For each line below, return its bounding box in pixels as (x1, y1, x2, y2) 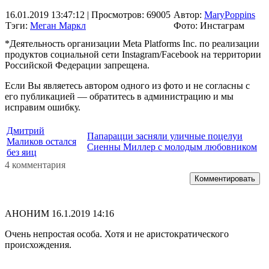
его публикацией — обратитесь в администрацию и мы (5, 91, 234, 101)
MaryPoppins (204, 9, 255, 20)
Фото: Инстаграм (174, 20, 244, 31)
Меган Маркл (30, 20, 86, 31)
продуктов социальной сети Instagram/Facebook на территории (5, 49, 261, 59)
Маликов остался (7, 136, 76, 147)
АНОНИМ (5, 208, 49, 219)
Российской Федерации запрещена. (5, 59, 150, 70)
